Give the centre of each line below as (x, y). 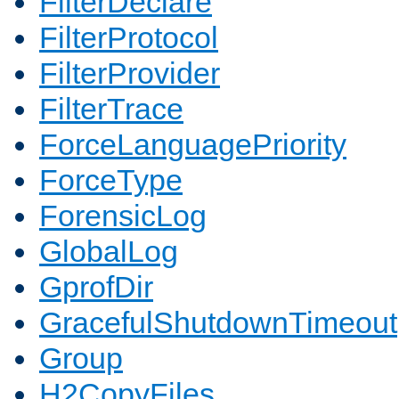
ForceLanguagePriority (193, 145)
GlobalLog (109, 252)
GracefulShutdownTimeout (218, 323)
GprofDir (96, 287)
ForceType (111, 180)
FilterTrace (111, 109)
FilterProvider (130, 73)
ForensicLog (123, 216)
